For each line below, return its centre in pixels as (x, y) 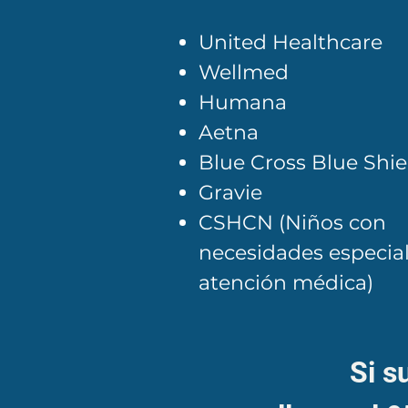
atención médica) (286, 283)
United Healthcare (291, 42)
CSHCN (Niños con (292, 223)
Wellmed (244, 72)
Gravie (230, 193)
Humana (243, 102)
